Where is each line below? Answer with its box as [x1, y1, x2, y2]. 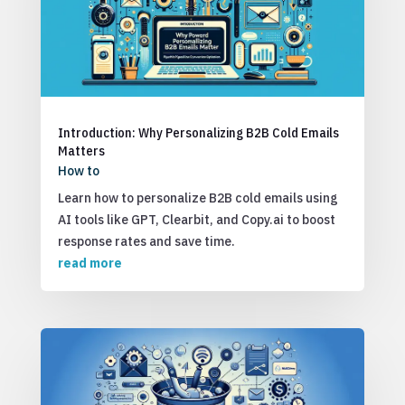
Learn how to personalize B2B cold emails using [57, 189, 338, 206]
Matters [57, 141, 105, 159]
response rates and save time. [57, 232, 235, 250]
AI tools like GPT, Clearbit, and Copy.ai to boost [57, 211, 335, 228]
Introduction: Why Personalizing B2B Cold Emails [57, 123, 339, 141]
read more [57, 254, 122, 271]
